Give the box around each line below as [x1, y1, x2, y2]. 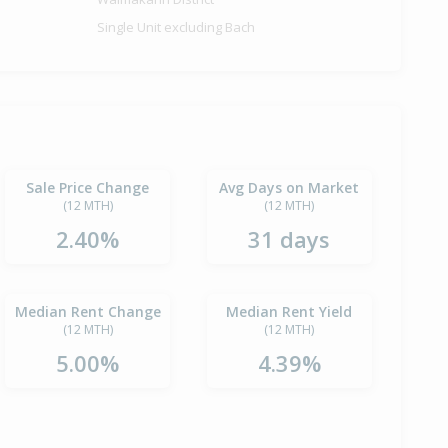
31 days [248, 224, 331, 255]
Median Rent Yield [226, 302, 353, 322]
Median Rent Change [14, 302, 161, 322]
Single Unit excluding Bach [97, 18, 256, 37]
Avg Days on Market [219, 178, 360, 198]
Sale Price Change [26, 178, 150, 198]
